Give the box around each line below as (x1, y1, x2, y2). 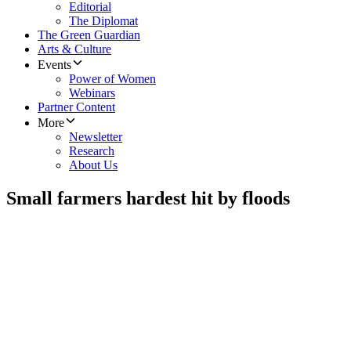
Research (69, 144, 114, 158)
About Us (69, 158, 118, 172)
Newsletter (69, 130, 122, 144)
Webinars (69, 86, 115, 100)
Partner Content (38, 100, 115, 114)
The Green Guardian (38, 28, 140, 42)
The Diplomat (69, 14, 138, 28)
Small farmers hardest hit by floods (6, 188, 290, 209)
